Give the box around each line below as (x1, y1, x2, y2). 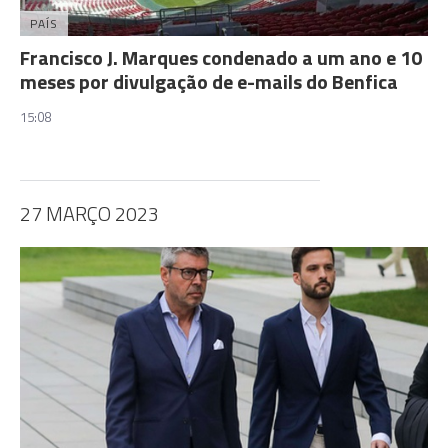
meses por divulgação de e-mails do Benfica (20, 66, 398, 97)
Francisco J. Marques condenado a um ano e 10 (20, 42, 422, 73)
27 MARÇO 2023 (20, 198, 159, 229)
